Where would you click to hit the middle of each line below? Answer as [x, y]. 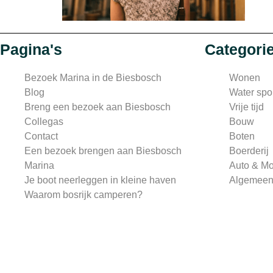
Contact [41, 136]
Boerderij [249, 151]
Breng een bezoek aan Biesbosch [97, 107]
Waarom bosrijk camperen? [83, 195]
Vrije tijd [246, 107]
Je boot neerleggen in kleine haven [100, 180]
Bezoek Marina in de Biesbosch [93, 78]
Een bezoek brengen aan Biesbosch [103, 151]
